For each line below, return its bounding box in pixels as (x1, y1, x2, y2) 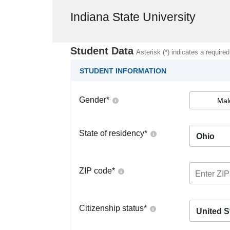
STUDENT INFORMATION (80, 67, 166, 75)
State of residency (79, 129, 144, 138)
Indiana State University (70, 10, 196, 24)
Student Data (70, 45, 133, 56)
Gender (79, 95, 106, 104)
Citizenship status (79, 204, 144, 213)
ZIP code (79, 166, 112, 175)
